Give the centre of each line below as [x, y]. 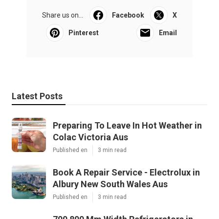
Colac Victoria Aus [90, 137]
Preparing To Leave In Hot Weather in [127, 125]
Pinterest [84, 33]
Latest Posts [37, 96]
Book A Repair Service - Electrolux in [126, 172]
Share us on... [63, 15]
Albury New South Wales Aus [110, 184]
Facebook [128, 15]
